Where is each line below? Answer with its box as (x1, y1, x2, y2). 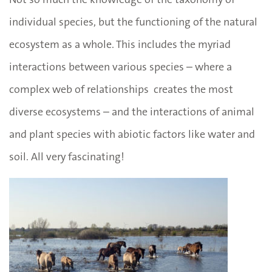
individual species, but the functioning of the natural (9, 14, 257, 29)
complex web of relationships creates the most (9, 81, 233, 97)
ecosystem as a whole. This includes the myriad (9, 36, 231, 52)
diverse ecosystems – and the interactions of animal (9, 104, 254, 119)
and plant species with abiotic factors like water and (9, 126, 255, 141)
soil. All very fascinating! (9, 149, 124, 164)
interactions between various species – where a (9, 59, 232, 74)
